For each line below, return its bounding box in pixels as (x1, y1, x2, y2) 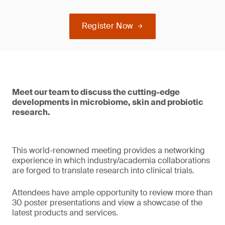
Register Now (81, 21, 134, 31)
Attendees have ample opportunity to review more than (12, 187, 212, 198)
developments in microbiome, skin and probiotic (12, 97, 203, 107)
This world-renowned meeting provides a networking (12, 145, 205, 156)
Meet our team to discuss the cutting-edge (12, 87, 180, 97)
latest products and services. (12, 207, 118, 218)
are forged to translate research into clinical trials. (12, 165, 194, 176)
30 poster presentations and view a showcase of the (12, 197, 202, 208)
